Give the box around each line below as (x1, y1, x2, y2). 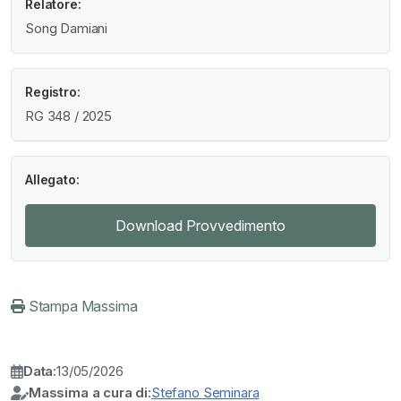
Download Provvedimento (115, 217, 286, 235)
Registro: (25, 83, 81, 99)
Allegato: (25, 171, 80, 187)
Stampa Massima (24, 297, 138, 316)
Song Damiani (25, 19, 108, 37)
